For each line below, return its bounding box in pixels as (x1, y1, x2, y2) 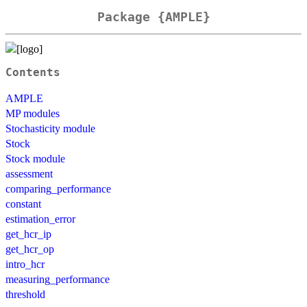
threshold (5, 288, 45, 300)
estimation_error (5, 212, 75, 225)
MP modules (5, 107, 60, 119)
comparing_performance (5, 182, 111, 195)
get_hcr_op (5, 243, 54, 255)
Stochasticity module (5, 122, 95, 134)
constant (5, 197, 41, 210)
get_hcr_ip (5, 228, 51, 240)
